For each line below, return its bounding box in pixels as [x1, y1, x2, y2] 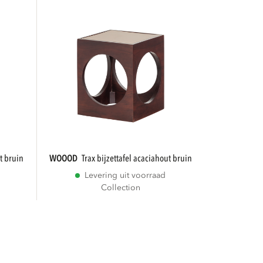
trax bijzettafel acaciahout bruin [84, 152, 192, 165]
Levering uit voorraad [85, 170, 166, 181]
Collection [100, 182, 140, 193]
